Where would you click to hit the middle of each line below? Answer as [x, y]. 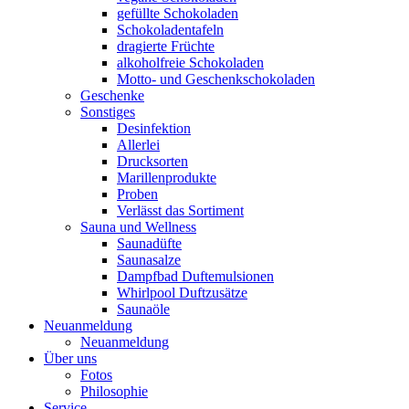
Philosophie [114, 391]
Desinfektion [154, 128]
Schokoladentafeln [170, 30]
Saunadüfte [149, 243]
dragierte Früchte [166, 46]
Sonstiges [108, 112]
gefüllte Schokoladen [178, 13]
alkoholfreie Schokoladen [190, 63]
